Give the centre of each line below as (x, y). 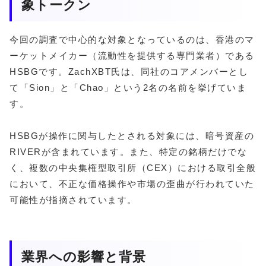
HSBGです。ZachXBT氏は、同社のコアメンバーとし (129, 72)
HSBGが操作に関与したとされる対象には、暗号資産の (132, 136)
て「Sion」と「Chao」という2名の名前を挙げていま (128, 88)
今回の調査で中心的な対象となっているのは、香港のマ (132, 40)
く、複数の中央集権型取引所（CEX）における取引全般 (133, 168)
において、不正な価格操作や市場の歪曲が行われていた (132, 184)
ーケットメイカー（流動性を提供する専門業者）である (132, 56)
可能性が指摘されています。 (73, 200)
